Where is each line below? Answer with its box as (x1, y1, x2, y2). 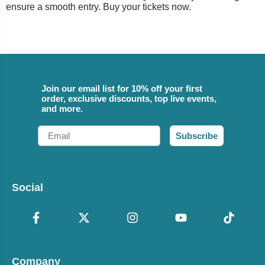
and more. (41, 103, 83, 114)
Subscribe (176, 130, 218, 141)
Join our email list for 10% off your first (41, 83, 202, 93)
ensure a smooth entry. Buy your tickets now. (6, 1, 191, 12)
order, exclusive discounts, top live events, (41, 93, 216, 104)
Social (12, 181, 43, 193)
